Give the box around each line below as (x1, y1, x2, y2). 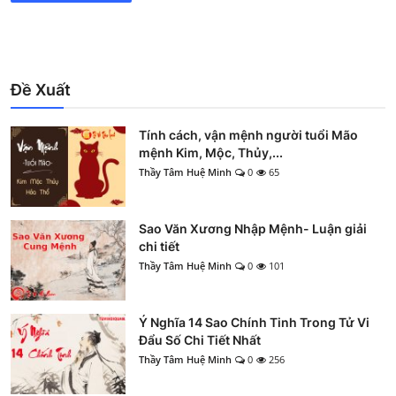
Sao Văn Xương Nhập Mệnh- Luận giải (139, 220, 367, 236)
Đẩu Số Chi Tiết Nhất (139, 331, 261, 347)
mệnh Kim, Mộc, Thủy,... (139, 144, 283, 160)
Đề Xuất (11, 80, 71, 99)
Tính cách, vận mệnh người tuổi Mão (139, 126, 358, 142)
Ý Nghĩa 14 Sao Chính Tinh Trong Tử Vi (139, 314, 369, 330)
